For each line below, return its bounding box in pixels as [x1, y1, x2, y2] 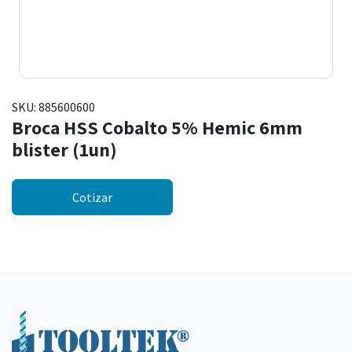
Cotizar [72, 189, 112, 206]
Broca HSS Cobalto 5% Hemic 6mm [12, 115, 302, 141]
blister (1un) [12, 137, 117, 163]
